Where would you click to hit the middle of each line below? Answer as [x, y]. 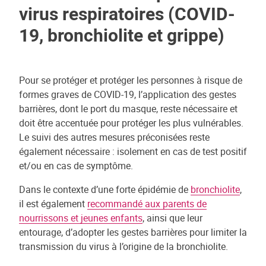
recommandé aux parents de [147, 204]
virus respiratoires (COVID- [127, 13]
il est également [53, 204]
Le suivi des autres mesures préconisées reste [114, 137]
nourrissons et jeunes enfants [81, 218]
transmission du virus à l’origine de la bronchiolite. [123, 246]
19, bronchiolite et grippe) [122, 35]
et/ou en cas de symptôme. [76, 166]
